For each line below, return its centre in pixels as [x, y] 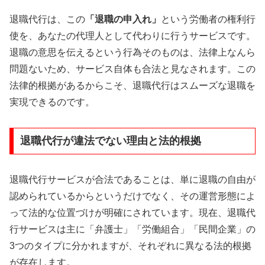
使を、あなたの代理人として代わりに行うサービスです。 [132, 35]
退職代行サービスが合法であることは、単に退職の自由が [132, 180]
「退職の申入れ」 [123, 19]
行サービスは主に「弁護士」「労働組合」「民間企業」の [132, 230]
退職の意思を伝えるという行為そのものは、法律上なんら [132, 52]
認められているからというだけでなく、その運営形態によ [132, 196]
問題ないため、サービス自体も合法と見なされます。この [132, 69]
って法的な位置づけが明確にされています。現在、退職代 [132, 213]
